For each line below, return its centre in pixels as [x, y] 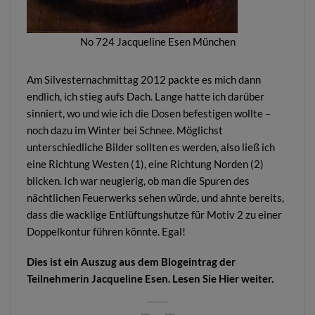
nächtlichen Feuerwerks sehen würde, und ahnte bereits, [155, 197]
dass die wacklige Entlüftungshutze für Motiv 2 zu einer [154, 214]
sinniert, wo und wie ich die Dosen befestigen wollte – [148, 113]
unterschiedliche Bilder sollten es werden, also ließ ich [150, 147]
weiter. [256, 279]
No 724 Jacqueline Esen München [157, 41]
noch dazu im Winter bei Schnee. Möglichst [124, 130]
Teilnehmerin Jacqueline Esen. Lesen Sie [122, 279]
